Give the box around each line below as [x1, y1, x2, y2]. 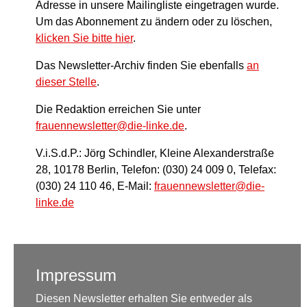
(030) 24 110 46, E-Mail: [36, 180, 154, 193]
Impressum [36, 266, 116, 285]
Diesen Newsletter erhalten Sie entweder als [36, 293, 252, 305]
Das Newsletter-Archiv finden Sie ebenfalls [36, 60, 247, 72]
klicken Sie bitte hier [36, 32, 133, 45]
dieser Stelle [36, 76, 97, 88]
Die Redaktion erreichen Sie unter [36, 103, 201, 116]
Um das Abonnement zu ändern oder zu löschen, [36, 16, 272, 28]
